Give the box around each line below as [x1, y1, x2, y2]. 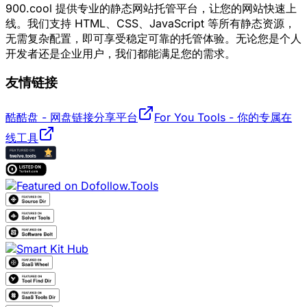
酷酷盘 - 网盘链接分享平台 [5, 110, 138, 124]
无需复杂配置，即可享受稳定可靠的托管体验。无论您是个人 [5, 31, 302, 45]
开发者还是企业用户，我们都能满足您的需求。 [5, 46, 236, 60]
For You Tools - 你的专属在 [154, 110, 292, 124]
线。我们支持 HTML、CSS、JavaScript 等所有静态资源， [5, 16, 295, 30]
